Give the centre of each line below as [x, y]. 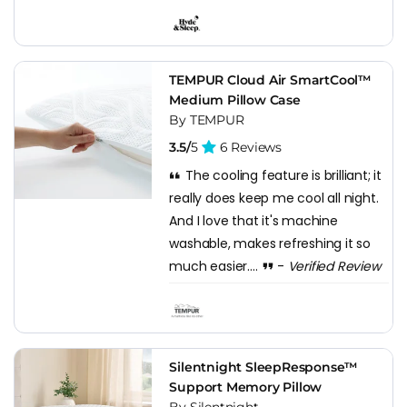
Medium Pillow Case [235, 99]
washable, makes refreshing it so [270, 243]
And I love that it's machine [253, 220]
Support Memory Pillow [246, 387]
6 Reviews [249, 147]
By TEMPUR [207, 119]
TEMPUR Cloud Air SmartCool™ [270, 79]
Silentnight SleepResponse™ [264, 367]
